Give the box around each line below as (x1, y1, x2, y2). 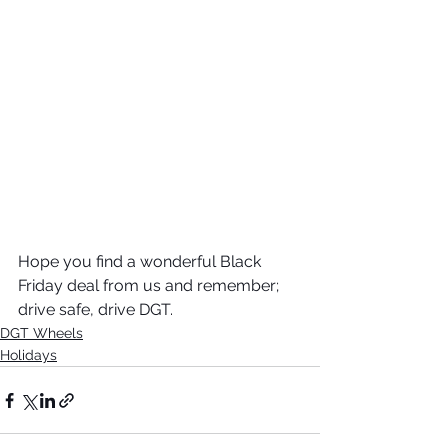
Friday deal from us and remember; (18, 276, 283, 296)
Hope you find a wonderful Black (18, 252, 265, 272)
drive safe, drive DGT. (18, 300, 177, 320)
